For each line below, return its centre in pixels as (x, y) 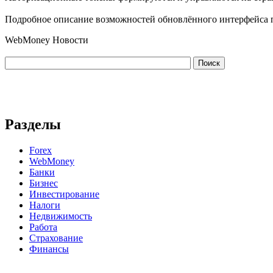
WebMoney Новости (47, 40)
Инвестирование (64, 194)
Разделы (33, 125)
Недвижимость (61, 216)
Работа (43, 227)
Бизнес (44, 183)
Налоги (45, 205)
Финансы (49, 249)
